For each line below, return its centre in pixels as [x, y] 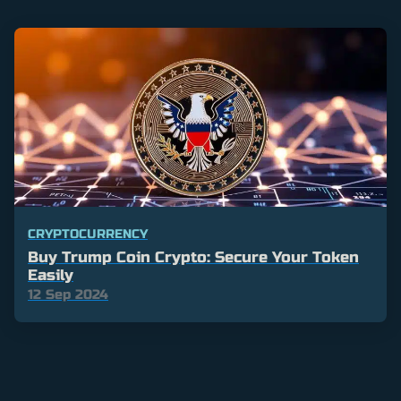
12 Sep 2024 [68, 294]
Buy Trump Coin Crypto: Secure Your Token [193, 257]
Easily [51, 275]
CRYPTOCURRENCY [88, 234]
